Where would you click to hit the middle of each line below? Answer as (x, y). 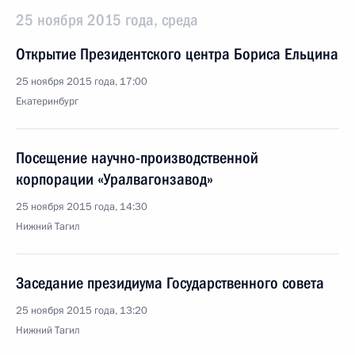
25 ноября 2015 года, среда (107, 20)
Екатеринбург (47, 101)
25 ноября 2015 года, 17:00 (82, 82)
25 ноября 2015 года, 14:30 (82, 207)
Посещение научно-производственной (137, 158)
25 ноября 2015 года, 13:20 (82, 311)
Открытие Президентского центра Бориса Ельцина (177, 54)
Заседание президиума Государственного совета (170, 283)
